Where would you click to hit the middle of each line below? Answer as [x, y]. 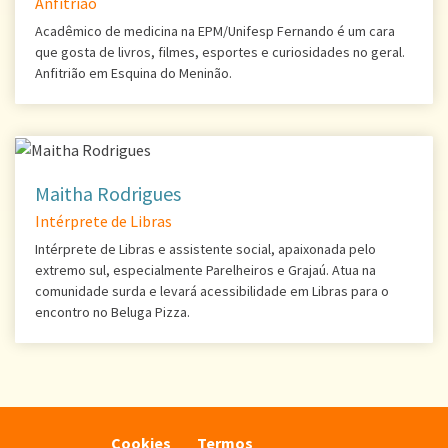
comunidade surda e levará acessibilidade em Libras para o [212, 290]
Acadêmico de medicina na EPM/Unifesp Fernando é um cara [215, 30]
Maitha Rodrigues [108, 193]
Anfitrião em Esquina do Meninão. [133, 72]
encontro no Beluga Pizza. [112, 311]
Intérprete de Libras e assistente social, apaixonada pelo [205, 248]
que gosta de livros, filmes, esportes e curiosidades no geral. [220, 51]
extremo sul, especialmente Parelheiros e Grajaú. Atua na [205, 269]
